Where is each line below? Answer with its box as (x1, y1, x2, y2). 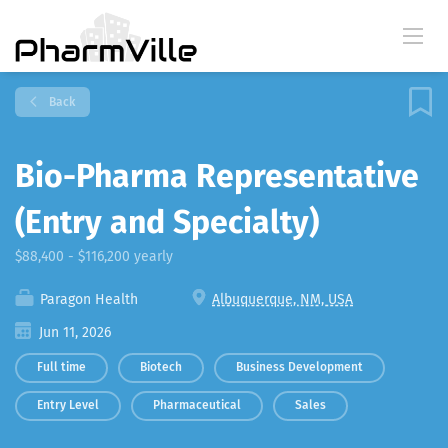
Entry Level (37, 398, 99, 412)
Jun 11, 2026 (35, 324, 111, 341)
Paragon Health (36, 291, 138, 308)
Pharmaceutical (153, 398, 241, 412)
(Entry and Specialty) (15, 203, 319, 241)
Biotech (140, 360, 182, 374)
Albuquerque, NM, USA (212, 291, 353, 308)
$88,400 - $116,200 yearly (15, 248, 173, 265)
